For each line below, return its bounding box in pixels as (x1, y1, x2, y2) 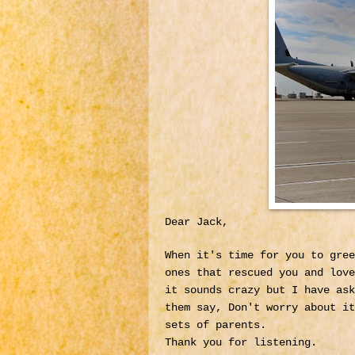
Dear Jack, (165, 216, 235, 228)
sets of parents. (165, 319, 273, 331)
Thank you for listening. (165, 336, 323, 349)
